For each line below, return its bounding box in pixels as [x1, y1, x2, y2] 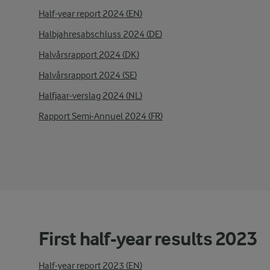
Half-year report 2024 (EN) [39, 8, 142, 19]
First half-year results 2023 [39, 228, 257, 250]
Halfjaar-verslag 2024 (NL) [39, 90, 142, 101]
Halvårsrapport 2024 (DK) [39, 49, 139, 60]
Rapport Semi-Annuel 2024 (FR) [39, 111, 163, 122]
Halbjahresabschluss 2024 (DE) [39, 29, 162, 40]
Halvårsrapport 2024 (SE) [39, 70, 137, 81]
